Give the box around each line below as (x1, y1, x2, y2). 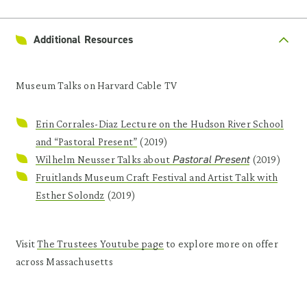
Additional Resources (34, 32, 134, 47)
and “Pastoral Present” (36, 136, 138, 148)
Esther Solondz (36, 189, 105, 201)
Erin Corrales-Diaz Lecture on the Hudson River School (36, 118, 284, 130)
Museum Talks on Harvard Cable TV (16, 79, 177, 92)
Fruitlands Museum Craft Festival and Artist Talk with (36, 171, 278, 184)
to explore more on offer (163, 238, 278, 250)
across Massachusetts (16, 256, 113, 268)
